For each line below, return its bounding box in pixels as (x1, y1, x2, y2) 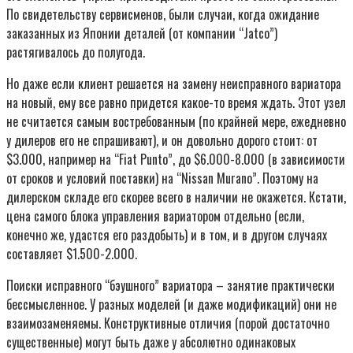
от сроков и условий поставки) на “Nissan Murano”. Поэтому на (6, 169, 318, 188)
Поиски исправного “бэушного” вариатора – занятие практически (6, 276, 335, 295)
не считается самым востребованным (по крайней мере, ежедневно (6, 112, 346, 132)
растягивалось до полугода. (6, 43, 145, 62)
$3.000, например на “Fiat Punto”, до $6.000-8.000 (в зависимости (6, 150, 345, 169)
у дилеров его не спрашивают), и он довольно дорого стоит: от (6, 131, 318, 150)
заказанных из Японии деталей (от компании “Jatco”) (6, 24, 277, 43)
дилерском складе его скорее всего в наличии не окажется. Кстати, (6, 188, 346, 207)
